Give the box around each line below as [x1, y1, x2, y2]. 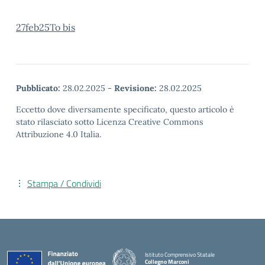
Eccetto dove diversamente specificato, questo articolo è [16, 104, 234, 115]
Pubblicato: [16, 83, 60, 93]
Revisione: [114, 83, 157, 93]
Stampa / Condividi [27, 176, 101, 190]
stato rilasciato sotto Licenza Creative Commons [16, 117, 203, 127]
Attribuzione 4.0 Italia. [16, 129, 101, 140]
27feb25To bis [16, 21, 75, 33]
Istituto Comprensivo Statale [145, 250, 215, 259]
